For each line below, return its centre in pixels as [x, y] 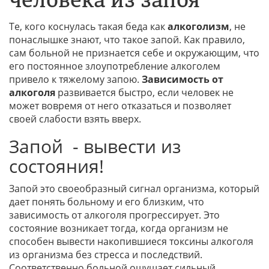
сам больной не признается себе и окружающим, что [134, 53]
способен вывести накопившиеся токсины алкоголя [131, 242]
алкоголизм [198, 27]
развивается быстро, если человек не [144, 93]
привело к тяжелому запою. [75, 80]
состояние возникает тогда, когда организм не [119, 228]
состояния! [56, 166]
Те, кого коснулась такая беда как [88, 27]
